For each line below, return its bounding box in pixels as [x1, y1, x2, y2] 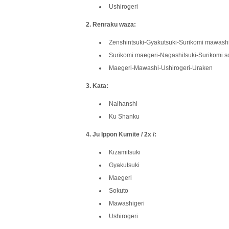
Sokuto [109, 187, 128, 194]
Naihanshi [109, 100, 138, 107]
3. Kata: [86, 82, 108, 89]
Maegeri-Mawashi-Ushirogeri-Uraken [109, 64, 213, 72]
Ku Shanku [109, 112, 140, 120]
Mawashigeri [109, 199, 145, 207]
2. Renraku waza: [86, 20, 136, 28]
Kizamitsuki [109, 148, 141, 156]
